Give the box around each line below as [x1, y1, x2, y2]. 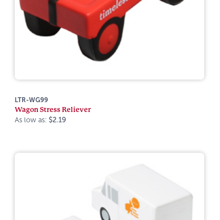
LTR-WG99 [15, 96, 48, 104]
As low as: [15, 116, 49, 124]
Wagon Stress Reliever [15, 106, 91, 113]
